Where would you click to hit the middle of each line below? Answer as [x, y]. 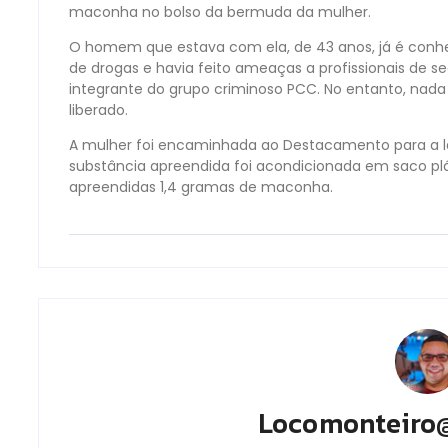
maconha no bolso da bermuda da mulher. [220, 12]
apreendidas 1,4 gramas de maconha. [201, 187]
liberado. [98, 110]
